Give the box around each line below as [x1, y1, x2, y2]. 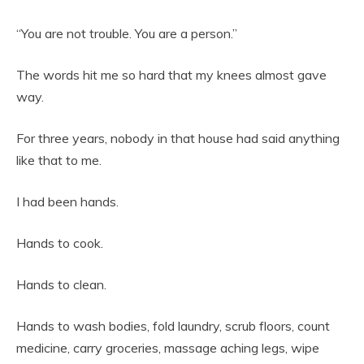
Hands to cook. [16, 234, 103, 251]
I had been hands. [16, 193, 119, 210]
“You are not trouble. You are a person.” [16, 24, 237, 41]
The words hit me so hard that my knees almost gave [16, 66, 327, 83]
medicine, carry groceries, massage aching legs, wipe [16, 339, 319, 356]
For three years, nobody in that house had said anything [16, 129, 340, 146]
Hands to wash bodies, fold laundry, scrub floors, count [16, 317, 330, 334]
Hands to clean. [16, 275, 106, 292]
